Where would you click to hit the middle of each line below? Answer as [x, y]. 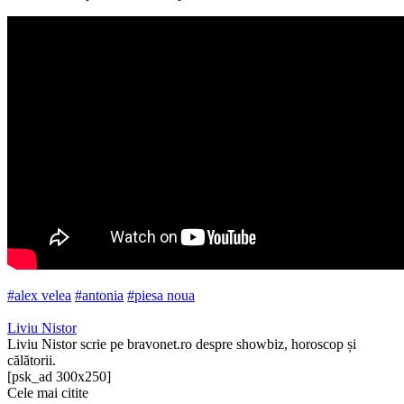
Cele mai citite [48, 392]
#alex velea [39, 295]
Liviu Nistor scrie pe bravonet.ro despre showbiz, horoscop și [182, 344]
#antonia [99, 295]
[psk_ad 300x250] [59, 376]
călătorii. [32, 360]
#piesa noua [161, 295]
